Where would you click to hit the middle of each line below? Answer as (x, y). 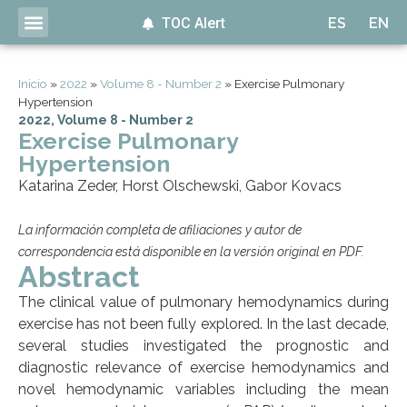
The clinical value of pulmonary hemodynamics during (203, 303)
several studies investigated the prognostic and (203, 346)
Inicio (33, 84)
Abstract (79, 277)
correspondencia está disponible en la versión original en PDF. (191, 252)
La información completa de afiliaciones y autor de (160, 230)
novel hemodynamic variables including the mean (203, 390)
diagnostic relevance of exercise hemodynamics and (203, 368)
